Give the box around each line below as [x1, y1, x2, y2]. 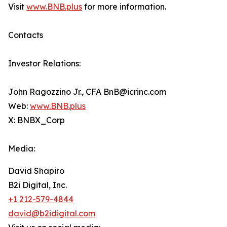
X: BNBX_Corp [8, 115, 65, 125]
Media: [8, 143, 35, 154]
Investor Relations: [8, 58, 81, 68]
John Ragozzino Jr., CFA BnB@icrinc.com [8, 87, 166, 97]
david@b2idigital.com [8, 208, 95, 218]
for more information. [82, 2, 166, 12]
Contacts [8, 30, 43, 40]
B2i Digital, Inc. [8, 180, 67, 190]
